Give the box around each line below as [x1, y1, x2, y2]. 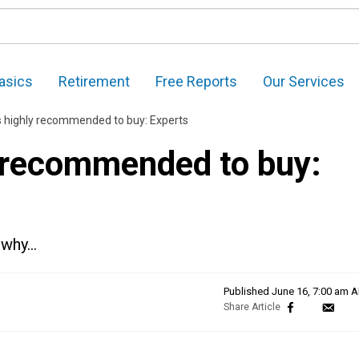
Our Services [263, 73, 345, 91]
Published [224, 285, 272, 298]
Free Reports [155, 73, 237, 91]
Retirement [58, 73, 130, 91]
